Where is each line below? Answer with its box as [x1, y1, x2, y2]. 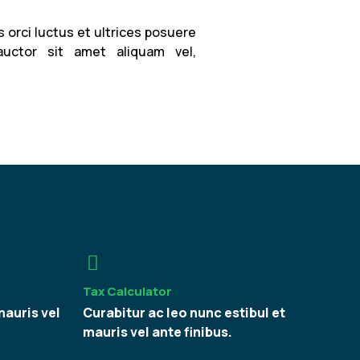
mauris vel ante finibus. [82, 322, 232, 341]
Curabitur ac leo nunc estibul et [82, 303, 285, 321]
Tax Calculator [82, 282, 172, 300]
